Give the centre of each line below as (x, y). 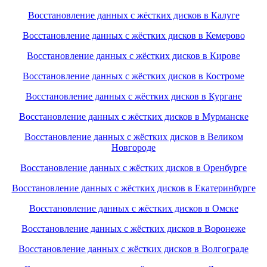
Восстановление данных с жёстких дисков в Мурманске (133, 117)
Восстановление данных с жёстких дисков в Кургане (133, 97)
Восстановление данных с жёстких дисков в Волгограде (133, 249)
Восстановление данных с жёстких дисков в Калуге (133, 15)
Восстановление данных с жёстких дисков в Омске (133, 209)
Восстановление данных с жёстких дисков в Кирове (133, 56)
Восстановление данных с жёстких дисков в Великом (133, 137)
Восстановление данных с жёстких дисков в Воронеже (133, 229)
